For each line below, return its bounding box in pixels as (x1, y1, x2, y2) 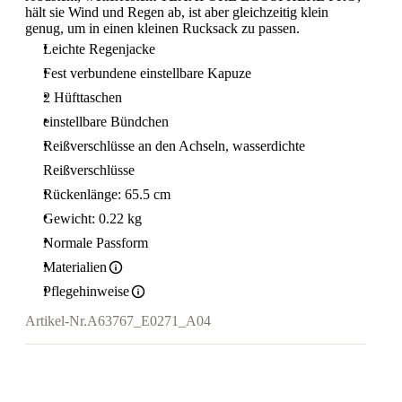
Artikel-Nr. (25, 313, 87, 329)
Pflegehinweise (43, 284, 129, 299)
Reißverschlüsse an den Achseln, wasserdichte (43, 138, 305, 153)
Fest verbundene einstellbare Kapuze (43, 66, 251, 81)
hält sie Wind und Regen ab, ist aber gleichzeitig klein (25, 4, 328, 20)
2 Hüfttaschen (43, 90, 122, 105)
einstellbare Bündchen (43, 114, 169, 129)
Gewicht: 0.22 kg (43, 211, 142, 226)
